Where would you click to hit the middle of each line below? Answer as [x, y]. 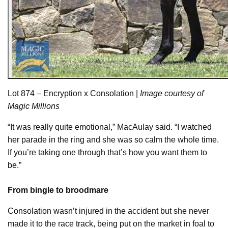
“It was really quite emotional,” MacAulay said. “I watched [110, 127]
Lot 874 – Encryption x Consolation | [73, 93]
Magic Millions [34, 106]
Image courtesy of [171, 93]
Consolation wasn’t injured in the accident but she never [108, 211]
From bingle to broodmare [58, 190]
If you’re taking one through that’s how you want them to [107, 152]
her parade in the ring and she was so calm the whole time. [113, 139]
